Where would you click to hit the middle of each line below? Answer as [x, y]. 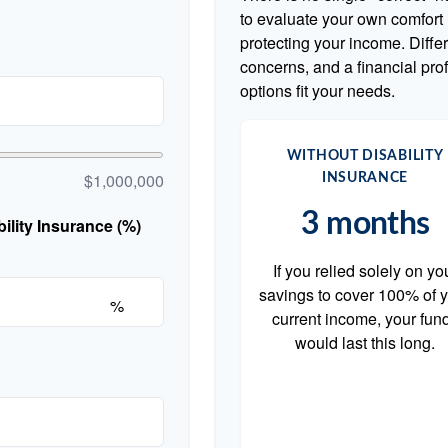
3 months [365, 224]
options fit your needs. [318, 90]
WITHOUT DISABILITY [365, 156]
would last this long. [365, 342]
